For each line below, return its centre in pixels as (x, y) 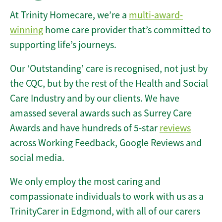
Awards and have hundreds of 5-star (85, 128)
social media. (37, 158)
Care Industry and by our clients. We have (95, 99)
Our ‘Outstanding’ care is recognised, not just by (109, 69)
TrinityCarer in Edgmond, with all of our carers (105, 212)
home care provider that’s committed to (127, 30)
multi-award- (156, 15)
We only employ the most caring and (85, 182)
